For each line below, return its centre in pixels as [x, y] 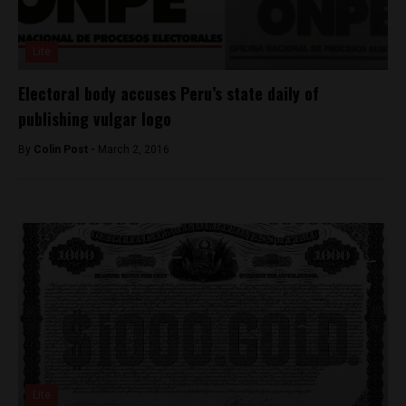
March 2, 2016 [134, 149]
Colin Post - [66, 149]
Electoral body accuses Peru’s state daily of [169, 93]
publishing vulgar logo [95, 118]
